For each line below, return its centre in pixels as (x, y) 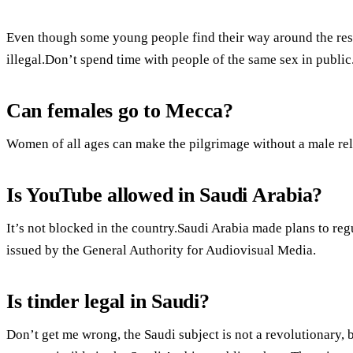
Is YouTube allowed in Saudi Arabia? (165, 195)
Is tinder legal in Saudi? (108, 302)
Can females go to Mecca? (120, 111)
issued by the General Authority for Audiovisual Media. (161, 250)
